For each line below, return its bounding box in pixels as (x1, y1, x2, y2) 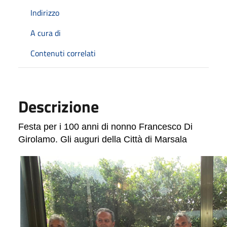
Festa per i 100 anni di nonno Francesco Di (18, 121, 193, 132)
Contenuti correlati (30, 47, 96, 59)
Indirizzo (30, 6, 59, 19)
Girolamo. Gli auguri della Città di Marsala (18, 134, 187, 144)
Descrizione (18, 94, 99, 119)
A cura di (30, 26, 61, 39)
